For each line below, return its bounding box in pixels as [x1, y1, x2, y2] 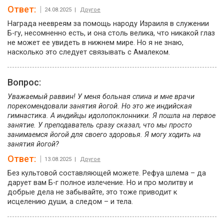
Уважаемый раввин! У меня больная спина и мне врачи [7, 92, 194, 101]
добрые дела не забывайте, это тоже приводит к [7, 188, 177, 196]
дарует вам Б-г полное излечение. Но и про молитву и [7, 178, 193, 187]
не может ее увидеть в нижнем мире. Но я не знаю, [7, 38, 183, 47]
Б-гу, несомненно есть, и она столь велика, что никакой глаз [7, 29, 215, 37]
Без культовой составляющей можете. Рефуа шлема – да [7, 169, 206, 177]
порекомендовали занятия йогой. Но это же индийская [7, 102, 192, 110]
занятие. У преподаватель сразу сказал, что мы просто [7, 121, 192, 129]
